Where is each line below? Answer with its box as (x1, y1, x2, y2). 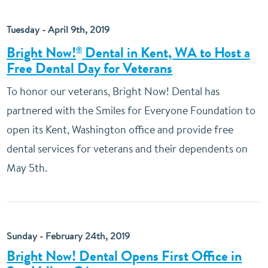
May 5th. (7, 160, 48, 175)
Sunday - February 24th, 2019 (7, 229, 130, 242)
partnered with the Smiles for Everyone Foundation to (7, 103, 256, 118)
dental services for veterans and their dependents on (7, 141, 248, 156)
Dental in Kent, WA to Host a (82, 42, 251, 63)
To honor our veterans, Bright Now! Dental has (7, 84, 220, 99)
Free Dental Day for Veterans (7, 58, 173, 78)
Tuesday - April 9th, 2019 (7, 23, 110, 36)
